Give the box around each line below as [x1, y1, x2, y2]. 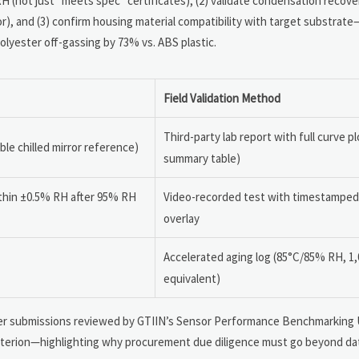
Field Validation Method [163, 90, 280, 106]
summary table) [163, 150, 240, 166]
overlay [163, 210, 200, 226]
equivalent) [163, 270, 220, 286]
